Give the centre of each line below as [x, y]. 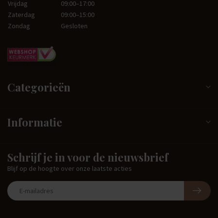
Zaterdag [21, 15]
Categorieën [39, 87]
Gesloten [74, 26]
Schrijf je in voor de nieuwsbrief [88, 157]
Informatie [35, 122]
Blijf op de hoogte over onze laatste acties [70, 168]
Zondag [19, 26]
